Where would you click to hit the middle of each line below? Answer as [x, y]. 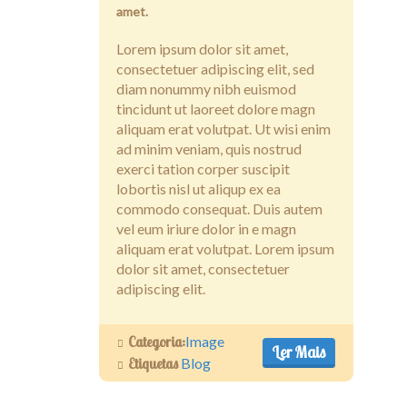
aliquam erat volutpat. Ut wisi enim [223, 129]
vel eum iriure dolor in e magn [206, 229]
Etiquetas [153, 364]
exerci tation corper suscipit [203, 169]
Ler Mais [299, 352]
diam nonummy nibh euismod [206, 89]
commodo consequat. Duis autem [219, 209]
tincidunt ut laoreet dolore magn [216, 109]
